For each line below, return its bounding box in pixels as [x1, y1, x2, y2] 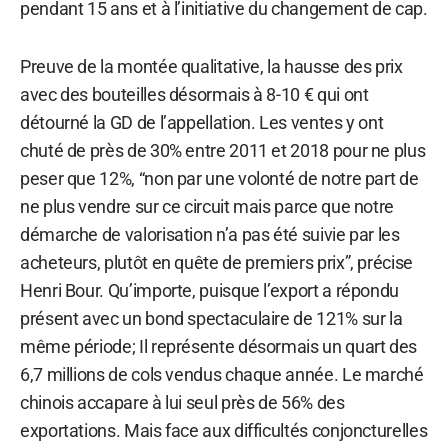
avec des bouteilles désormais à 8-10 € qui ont [20, 83, 369, 105]
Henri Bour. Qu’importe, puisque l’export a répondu [20, 279, 400, 301]
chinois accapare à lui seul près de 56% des [20, 391, 345, 413]
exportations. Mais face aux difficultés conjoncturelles [20, 419, 428, 441]
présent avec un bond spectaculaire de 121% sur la [20, 307, 403, 329]
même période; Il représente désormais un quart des [20, 335, 418, 357]
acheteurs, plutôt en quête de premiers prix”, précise [20, 251, 413, 273]
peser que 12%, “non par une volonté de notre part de [20, 167, 419, 189]
